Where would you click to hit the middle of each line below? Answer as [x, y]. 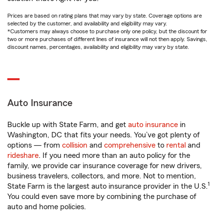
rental [176, 145]
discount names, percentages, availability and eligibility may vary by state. [98, 47]
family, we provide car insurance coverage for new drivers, [105, 166]
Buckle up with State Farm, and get [68, 125]
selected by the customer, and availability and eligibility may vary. [87, 23]
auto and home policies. [47, 207]
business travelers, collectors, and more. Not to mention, [102, 176]
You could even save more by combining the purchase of [102, 197]
